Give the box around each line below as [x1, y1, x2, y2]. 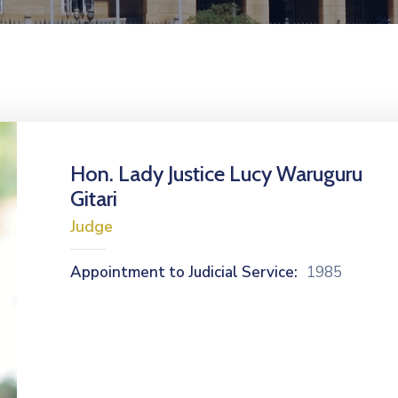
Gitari [70, 186, 117, 211]
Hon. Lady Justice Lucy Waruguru [70, 161, 362, 187]
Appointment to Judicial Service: [70, 262, 298, 283]
